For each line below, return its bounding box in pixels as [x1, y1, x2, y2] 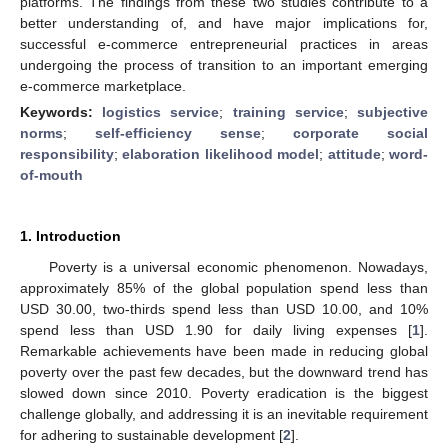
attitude [327, 145, 381, 162]
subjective [357, 103, 429, 120]
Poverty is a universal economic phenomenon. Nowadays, [48, 258, 428, 275]
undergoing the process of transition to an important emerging [20, 56, 428, 73]
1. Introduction [20, 227, 121, 244]
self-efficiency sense [95, 124, 261, 141]
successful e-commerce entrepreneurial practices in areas [20, 35, 428, 52]
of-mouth [20, 166, 83, 183]
